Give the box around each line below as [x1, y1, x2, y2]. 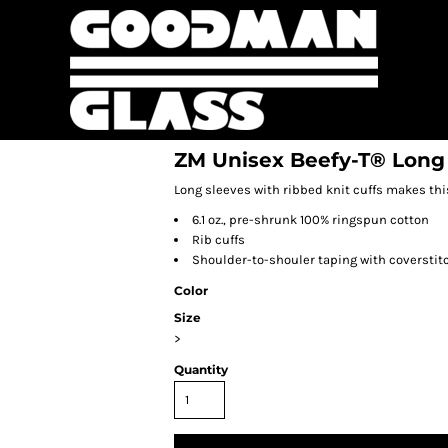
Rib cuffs [192, 232, 245, 247]
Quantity [174, 362, 228, 377]
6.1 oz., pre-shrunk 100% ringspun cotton [192, 212, 429, 227]
